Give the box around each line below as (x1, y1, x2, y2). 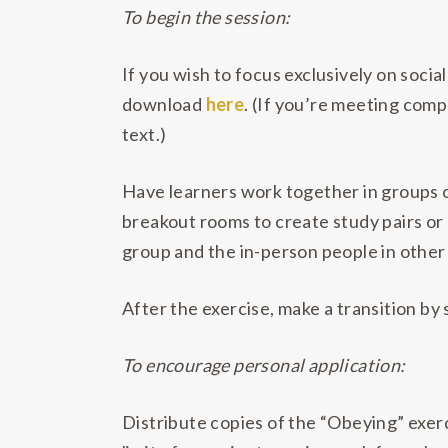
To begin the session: (122, 6, 291, 28)
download (122, 93, 206, 115)
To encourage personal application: (122, 354, 406, 376)
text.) (122, 123, 167, 145)
